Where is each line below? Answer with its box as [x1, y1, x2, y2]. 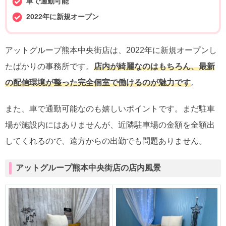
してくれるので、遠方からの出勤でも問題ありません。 [5, 137, 207, 146]
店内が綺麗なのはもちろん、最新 [94, 62, 215, 71]
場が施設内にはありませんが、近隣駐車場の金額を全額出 [5, 121, 215, 130]
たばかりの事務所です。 [5, 62, 94, 71]
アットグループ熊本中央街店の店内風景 [16, 163, 161, 173]
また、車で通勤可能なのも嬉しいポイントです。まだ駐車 [5, 104, 215, 114]
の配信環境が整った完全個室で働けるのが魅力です [5, 78, 191, 87]
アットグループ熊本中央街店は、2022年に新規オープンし [5, 46, 217, 55]
